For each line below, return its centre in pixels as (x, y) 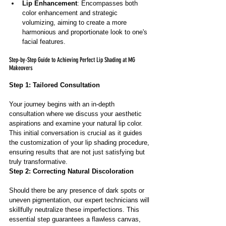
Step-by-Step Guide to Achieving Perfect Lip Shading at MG (73, 60)
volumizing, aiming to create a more (75, 22)
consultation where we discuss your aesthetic (76, 114)
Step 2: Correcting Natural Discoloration (71, 171)
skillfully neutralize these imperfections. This (75, 210)
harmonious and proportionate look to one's (86, 32)
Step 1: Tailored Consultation (54, 85)
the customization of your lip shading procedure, (80, 143)
